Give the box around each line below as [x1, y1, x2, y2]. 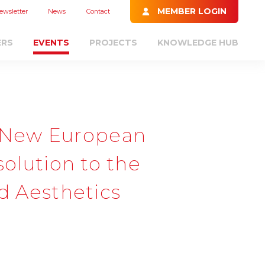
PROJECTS [89, 37, 138, 48]
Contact [86, 7, 110, 16]
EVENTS [33, 37, 69, 48]
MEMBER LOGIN [157, 6, 227, 17]
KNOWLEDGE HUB [157, 37, 239, 48]
